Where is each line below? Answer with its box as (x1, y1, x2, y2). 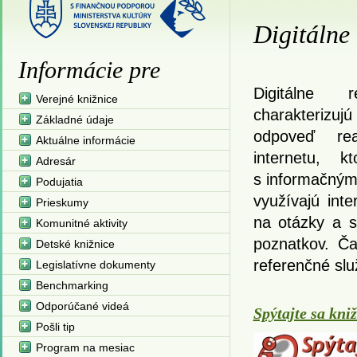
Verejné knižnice (35, 92, 118, 105)
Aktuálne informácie (35, 134, 135, 147)
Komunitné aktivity (35, 217, 127, 229)
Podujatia (35, 175, 83, 188)
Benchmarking (35, 279, 108, 292)
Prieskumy (35, 196, 88, 209)
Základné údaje (35, 113, 114, 126)
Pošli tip (35, 320, 75, 333)
